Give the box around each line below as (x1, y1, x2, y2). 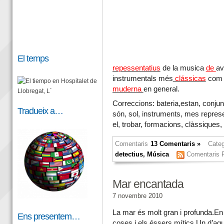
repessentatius (112, 63, 160, 72)
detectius (114, 150, 143, 158)
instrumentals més (112, 74, 173, 82)
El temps (17, 53, 48, 63)
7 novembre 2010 (112, 192, 162, 200)
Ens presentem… (17, 211, 80, 221)
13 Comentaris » (150, 140, 201, 148)
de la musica (160, 63, 206, 72)
